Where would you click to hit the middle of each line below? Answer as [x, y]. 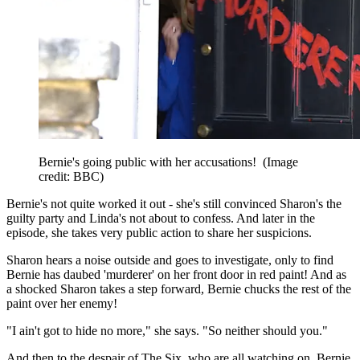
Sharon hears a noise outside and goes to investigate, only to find [170, 260]
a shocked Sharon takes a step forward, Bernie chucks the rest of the [179, 288]
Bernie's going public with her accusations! [151, 162]
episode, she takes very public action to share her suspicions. [159, 232]
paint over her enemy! [62, 303]
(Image [280, 162]
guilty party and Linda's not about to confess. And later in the [161, 218]
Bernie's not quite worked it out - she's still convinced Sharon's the [174, 203]
